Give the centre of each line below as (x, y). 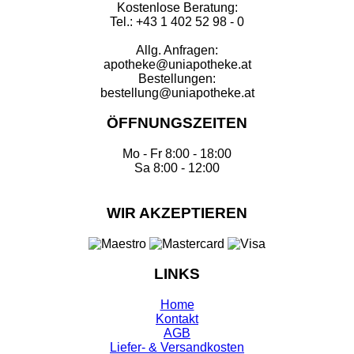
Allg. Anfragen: (177, 50)
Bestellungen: (177, 78)
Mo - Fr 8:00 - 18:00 (177, 154)
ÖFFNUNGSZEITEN (177, 123)
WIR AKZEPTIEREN (177, 213)
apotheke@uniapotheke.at (177, 64)
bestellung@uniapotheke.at (177, 92)
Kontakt (177, 318)
